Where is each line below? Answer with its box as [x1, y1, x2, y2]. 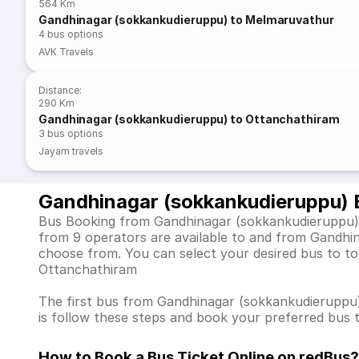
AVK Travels [38, 46, 95, 58]
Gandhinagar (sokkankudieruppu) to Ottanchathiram [38, 112, 340, 126]
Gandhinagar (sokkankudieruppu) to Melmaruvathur [38, 13, 334, 26]
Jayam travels [38, 145, 104, 157]
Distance [38, 84, 80, 96]
